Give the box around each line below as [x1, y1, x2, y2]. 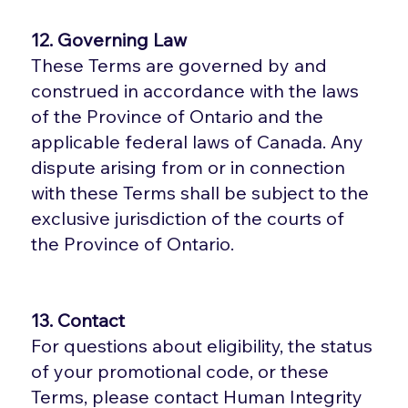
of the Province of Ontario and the [31, 104, 324, 127]
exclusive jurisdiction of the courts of [31, 206, 345, 229]
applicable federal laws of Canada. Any [31, 129, 364, 153]
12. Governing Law [31, 27, 188, 51]
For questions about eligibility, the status [31, 333, 373, 357]
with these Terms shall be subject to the [31, 180, 370, 204]
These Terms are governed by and [31, 53, 328, 76]
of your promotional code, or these [31, 359, 330, 382]
